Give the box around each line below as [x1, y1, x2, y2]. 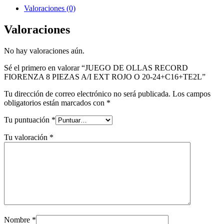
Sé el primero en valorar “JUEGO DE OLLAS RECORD [4, 63, 188, 72]
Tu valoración [4, 133, 49, 142]
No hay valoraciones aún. [4, 46, 84, 55]
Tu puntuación [4, 115, 51, 124]
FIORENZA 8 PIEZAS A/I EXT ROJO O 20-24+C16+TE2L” [4, 72, 205, 81]
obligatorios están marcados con [4, 98, 106, 107]
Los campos [172, 89, 210, 98]
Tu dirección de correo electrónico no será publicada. [4, 89, 170, 98]
